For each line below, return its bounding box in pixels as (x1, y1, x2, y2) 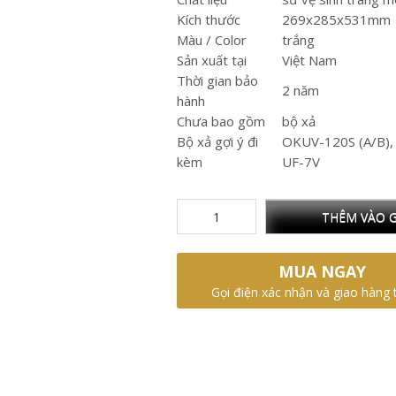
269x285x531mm (282, 11, 392, 28)
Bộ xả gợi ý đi (177, 133, 259, 150)
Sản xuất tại (177, 51, 247, 69)
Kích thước (177, 11, 241, 28)
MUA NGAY (278, 261, 366, 282)
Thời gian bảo (177, 72, 259, 89)
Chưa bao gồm (177, 112, 266, 130)
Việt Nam (282, 51, 338, 69)
